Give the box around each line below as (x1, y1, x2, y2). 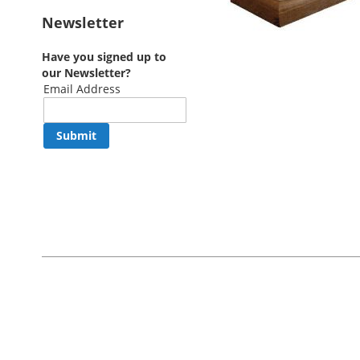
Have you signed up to (42, 49, 166, 64)
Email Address (43, 81, 121, 96)
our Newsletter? (42, 65, 131, 80)
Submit (56, 128, 96, 143)
